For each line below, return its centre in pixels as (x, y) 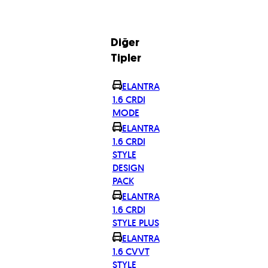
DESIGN (128, 167)
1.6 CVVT (131, 251)
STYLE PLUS (135, 223)
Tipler (126, 59)
